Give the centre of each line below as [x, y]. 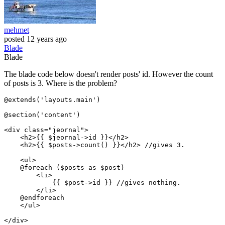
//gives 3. [163, 145]
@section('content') [42, 115]
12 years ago [47, 39]
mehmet [17, 30]
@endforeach [34, 198]
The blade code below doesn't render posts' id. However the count [108, 74]
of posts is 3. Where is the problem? [61, 83]
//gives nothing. [147, 183]
